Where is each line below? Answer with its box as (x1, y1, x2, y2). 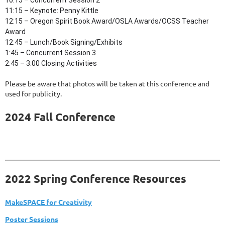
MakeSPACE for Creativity (5, 197, 92, 207)
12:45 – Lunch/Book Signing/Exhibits (5, 38, 123, 47)
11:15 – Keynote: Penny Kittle (5, 7, 98, 15)
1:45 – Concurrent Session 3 (5, 49, 96, 57)
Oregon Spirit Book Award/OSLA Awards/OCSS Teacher (29, 17, 209, 26)
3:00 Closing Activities (25, 59, 97, 68)
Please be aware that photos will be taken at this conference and (5, 79, 209, 88)
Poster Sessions (5, 214, 58, 224)
